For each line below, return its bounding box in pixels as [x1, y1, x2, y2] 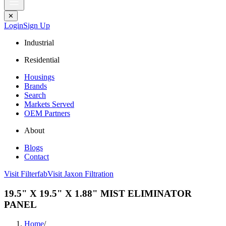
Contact [24, 152, 49, 161]
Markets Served [24, 100, 74, 108]
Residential [24, 55, 60, 64]
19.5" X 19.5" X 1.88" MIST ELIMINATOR [4, 188, 192, 199]
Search [24, 91, 46, 99]
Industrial [24, 38, 54, 47]
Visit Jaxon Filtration [47, 169, 114, 178]
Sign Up [23, 21, 50, 30]
